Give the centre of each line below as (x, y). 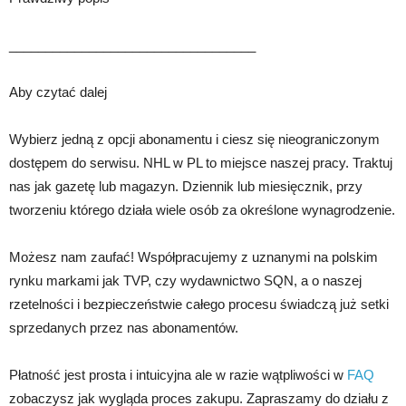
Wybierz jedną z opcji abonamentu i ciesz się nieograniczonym (194, 140)
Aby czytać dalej (58, 92)
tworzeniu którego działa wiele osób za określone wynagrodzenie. (202, 210)
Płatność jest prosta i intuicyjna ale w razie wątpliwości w (178, 375)
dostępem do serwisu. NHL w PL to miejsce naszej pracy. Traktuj (201, 163)
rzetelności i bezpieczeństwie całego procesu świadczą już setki (199, 304)
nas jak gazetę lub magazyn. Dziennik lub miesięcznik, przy (186, 187)
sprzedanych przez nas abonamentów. (124, 328)
